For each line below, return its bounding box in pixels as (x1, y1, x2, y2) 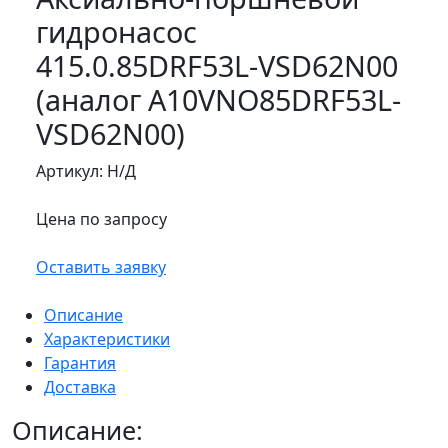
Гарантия (44, 352, 116, 375)
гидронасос (36, 12, 197, 52)
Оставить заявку (36, 256, 166, 279)
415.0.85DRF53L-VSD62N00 (36, 46, 398, 86)
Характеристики (44, 328, 170, 351)
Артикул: (36, 160, 107, 183)
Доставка (44, 376, 116, 399)
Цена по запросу (36, 208, 167, 231)
